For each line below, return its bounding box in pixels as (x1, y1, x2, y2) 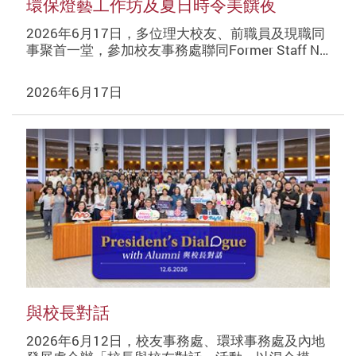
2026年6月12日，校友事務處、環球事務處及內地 (25, 331, 325, 350)
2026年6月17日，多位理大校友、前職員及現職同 (25, 23, 325, 42)
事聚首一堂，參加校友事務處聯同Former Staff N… (25, 40, 328, 59)
